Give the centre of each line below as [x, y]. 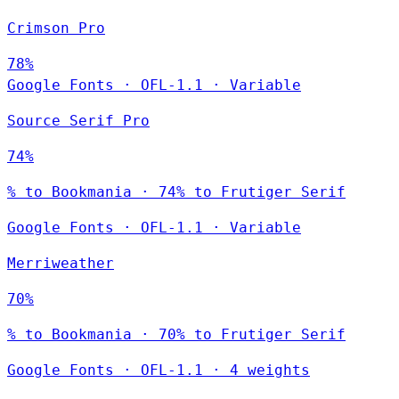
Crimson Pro [56, 28]
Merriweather [61, 263]
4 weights [270, 370]
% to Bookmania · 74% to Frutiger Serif [176, 191]
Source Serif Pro [78, 120]
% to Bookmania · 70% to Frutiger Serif [176, 334]
